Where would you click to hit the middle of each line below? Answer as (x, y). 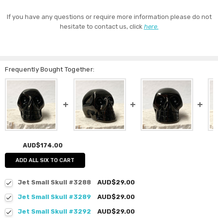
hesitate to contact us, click (102, 27)
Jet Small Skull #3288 (54, 182)
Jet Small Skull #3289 (54, 197)
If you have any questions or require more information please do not (109, 17)
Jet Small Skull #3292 (54, 211)
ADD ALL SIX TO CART (45, 161)
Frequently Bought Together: (50, 70)
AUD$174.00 (43, 146)
